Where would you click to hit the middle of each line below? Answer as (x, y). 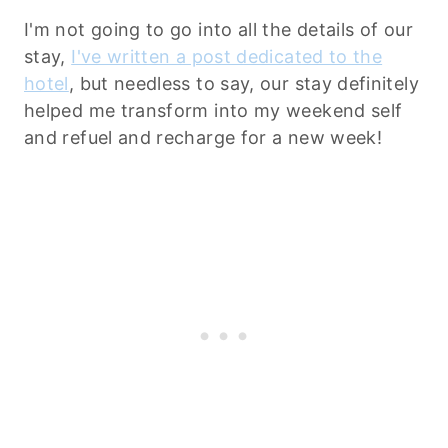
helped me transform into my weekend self (213, 110)
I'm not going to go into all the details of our (218, 29)
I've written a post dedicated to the (227, 56)
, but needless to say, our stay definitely (243, 83)
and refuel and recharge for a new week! (203, 137)
